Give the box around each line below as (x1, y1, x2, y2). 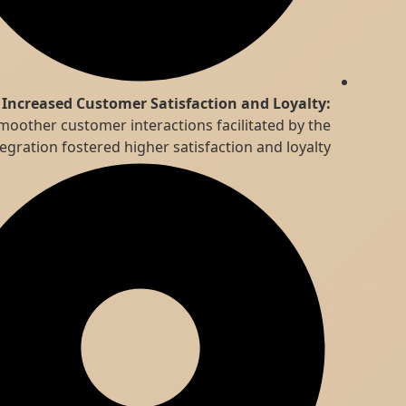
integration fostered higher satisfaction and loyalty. (38, 136, 389, 157)
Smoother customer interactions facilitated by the (45, 114, 389, 135)
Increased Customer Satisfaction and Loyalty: (59, 92, 389, 113)
